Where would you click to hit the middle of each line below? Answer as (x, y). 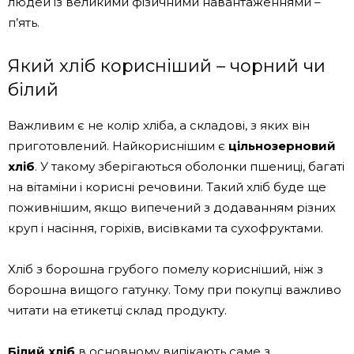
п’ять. (24, 23)
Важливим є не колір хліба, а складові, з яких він (159, 125)
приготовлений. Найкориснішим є (118, 146)
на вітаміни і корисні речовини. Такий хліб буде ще (167, 187)
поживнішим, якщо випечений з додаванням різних (172, 207)
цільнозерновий (282, 146)
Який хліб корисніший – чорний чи (167, 66)
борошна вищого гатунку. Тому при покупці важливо (175, 290)
